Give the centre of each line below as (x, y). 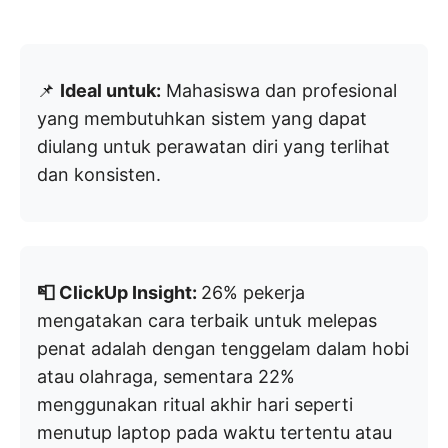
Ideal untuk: (110, 91)
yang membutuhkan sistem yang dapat (202, 119)
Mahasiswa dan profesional (279, 91)
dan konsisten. (99, 175)
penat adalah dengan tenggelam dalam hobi (223, 349)
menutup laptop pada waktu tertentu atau (214, 433)
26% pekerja (253, 293)
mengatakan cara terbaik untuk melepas (207, 321)
